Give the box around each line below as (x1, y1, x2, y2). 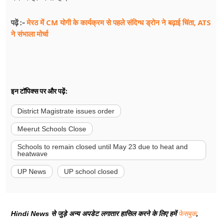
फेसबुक (178, 210, 196, 218)
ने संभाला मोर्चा (11, 29, 48, 39)
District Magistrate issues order (17, 107, 114, 115)
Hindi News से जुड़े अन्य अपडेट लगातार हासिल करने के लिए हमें (11, 210, 178, 218)
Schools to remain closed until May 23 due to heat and (17, 143, 188, 151)
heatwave (17, 150, 48, 158)
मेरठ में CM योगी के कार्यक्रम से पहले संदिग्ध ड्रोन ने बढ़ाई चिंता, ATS (27, 17, 211, 28)
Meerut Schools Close (17, 125, 86, 133)
